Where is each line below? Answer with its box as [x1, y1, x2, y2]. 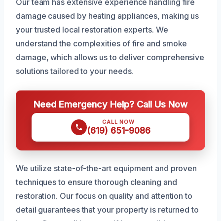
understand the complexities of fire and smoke [16, 38, 187, 48]
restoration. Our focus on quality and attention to [16, 190, 193, 201]
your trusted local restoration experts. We [16, 24, 168, 35]
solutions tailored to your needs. [16, 66, 134, 76]
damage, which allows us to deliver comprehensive [16, 52, 205, 62]
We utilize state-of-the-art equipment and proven [16, 163, 197, 173]
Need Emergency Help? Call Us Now [34, 98, 187, 110]
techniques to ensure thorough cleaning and [16, 177, 177, 187]
